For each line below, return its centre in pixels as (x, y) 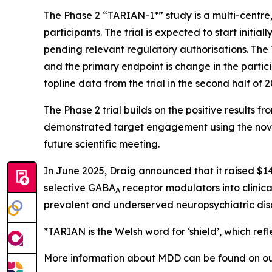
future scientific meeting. (102, 144)
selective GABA (80, 187)
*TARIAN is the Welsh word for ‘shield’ (131, 231)
